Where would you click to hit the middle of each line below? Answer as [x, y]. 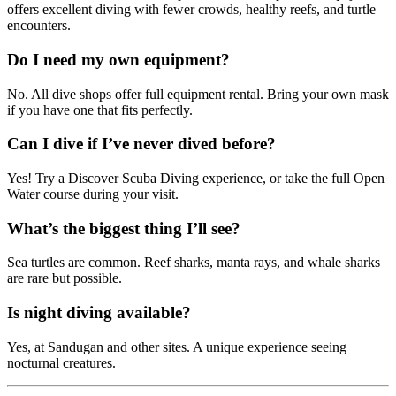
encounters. [39, 26]
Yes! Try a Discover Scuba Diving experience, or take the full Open [196, 178]
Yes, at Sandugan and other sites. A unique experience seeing [177, 346]
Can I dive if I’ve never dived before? [141, 144]
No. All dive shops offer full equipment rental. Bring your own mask [198, 94]
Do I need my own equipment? [118, 59]
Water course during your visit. [93, 194]
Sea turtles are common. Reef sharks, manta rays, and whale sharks [194, 263]
